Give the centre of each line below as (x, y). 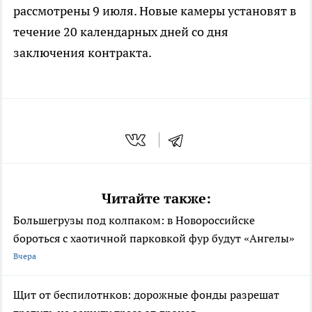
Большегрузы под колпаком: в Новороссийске (134, 220)
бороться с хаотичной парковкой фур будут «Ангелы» (154, 238)
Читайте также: (156, 198)
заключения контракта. (83, 53)
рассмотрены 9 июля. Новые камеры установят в (155, 11)
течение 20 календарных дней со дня (121, 32)
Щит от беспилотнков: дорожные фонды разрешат (146, 294)
